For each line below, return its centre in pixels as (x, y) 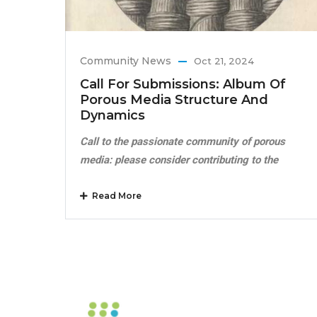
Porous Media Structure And (174, 100)
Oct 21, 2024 (224, 61)
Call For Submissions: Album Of (183, 85)
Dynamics (113, 116)
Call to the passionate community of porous (183, 142)
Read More (115, 196)
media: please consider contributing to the (179, 160)
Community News (126, 61)
